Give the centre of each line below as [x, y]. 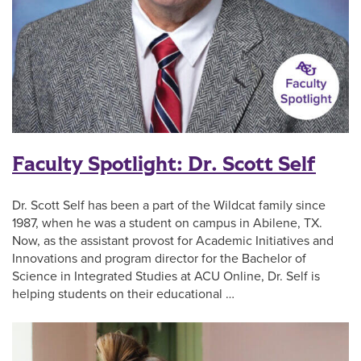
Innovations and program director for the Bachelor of [159, 258]
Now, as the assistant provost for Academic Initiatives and [173, 241]
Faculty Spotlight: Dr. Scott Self [164, 164]
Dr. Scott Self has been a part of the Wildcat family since [169, 205]
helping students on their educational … [123, 294]
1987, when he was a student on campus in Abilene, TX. [167, 223]
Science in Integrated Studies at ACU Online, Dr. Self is [166, 276]
